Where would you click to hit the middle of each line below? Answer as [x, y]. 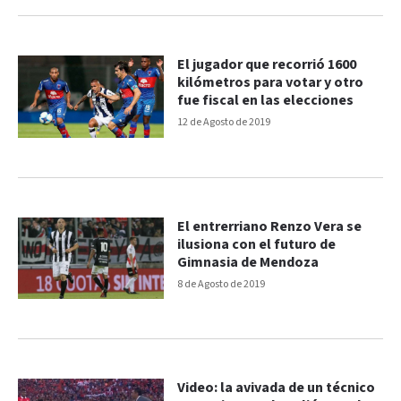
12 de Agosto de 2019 [224, 122]
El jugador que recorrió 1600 [267, 64]
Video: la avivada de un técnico [277, 388]
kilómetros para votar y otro [271, 82]
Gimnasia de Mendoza [248, 262]
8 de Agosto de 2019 [222, 284]
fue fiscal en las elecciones [266, 100]
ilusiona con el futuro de [257, 244]
